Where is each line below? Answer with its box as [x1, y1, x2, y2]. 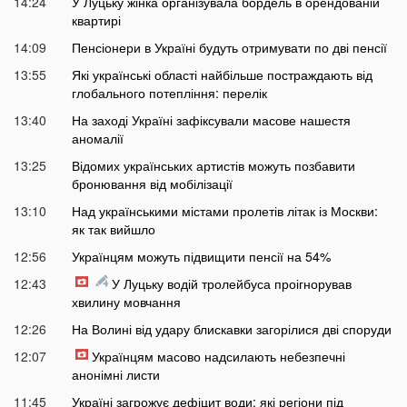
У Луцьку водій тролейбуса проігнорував [111, 274, 352, 293]
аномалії [71, 129, 124, 148]
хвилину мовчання [71, 293, 181, 312]
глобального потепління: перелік [71, 84, 267, 103]
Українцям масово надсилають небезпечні [91, 347, 345, 366]
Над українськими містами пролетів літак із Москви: [71, 202, 378, 221]
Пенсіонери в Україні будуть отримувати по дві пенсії [71, 38, 387, 57]
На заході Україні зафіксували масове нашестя [71, 111, 351, 130]
